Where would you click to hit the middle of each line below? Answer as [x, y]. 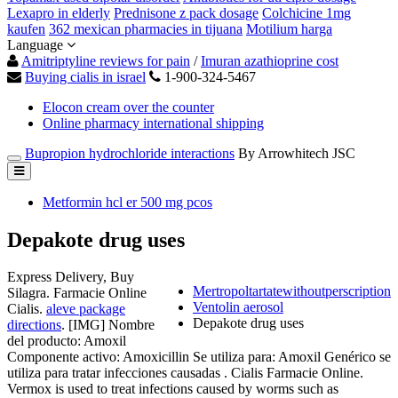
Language [37, 44]
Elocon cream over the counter [128, 107]
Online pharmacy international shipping [153, 123]
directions [34, 325]
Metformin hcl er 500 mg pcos [127, 202]
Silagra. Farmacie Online [77, 293]
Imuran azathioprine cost [270, 60]
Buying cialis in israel [85, 76]
